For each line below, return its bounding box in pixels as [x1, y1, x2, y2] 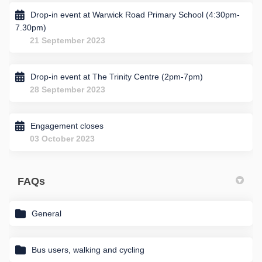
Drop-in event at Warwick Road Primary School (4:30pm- [30, 9, 240, 19]
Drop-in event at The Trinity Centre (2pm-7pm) [30, 71, 203, 81]
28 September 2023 [30, 84, 105, 94]
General [32, 208, 61, 218]
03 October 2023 [30, 133, 95, 143]
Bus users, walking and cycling [32, 244, 144, 254]
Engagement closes [30, 120, 104, 130]
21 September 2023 [30, 35, 105, 45]
